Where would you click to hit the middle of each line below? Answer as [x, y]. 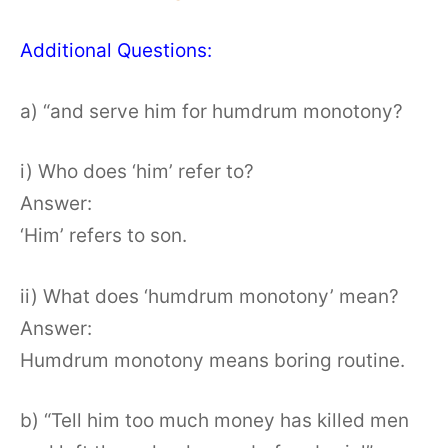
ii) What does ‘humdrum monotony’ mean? [209, 296]
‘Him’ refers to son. [103, 236]
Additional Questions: [116, 51]
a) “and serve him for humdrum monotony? [211, 111]
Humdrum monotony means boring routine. [212, 360]
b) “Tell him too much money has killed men [214, 421]
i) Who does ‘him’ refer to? [137, 172]
